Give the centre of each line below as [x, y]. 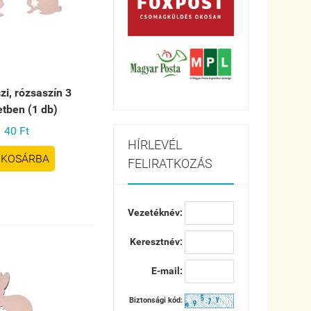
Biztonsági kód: [157, 301]
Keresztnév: [157, 242]
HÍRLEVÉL [154, 145]
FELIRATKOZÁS [170, 164]
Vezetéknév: [156, 213]
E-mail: [168, 271]
